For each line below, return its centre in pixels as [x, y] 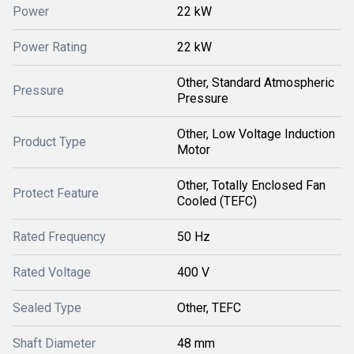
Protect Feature [56, 193]
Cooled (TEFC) [217, 201]
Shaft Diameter [54, 343]
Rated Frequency [59, 237]
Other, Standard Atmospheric [256, 83]
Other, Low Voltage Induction [256, 134]
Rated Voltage [52, 272]
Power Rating [50, 47]
